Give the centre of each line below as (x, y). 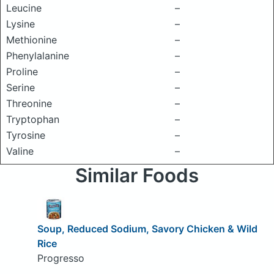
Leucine (24, 8)
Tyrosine (26, 135)
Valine (20, 151)
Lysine (20, 24)
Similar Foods (137, 176)
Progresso (61, 258)
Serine (20, 87)
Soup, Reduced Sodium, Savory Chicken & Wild (147, 228)
